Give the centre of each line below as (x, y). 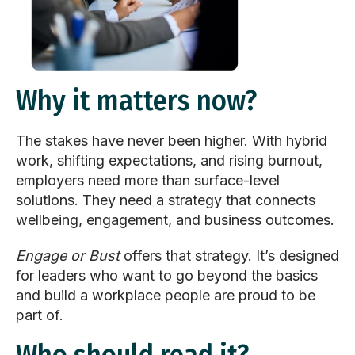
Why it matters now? (139, 101)
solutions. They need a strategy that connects (166, 200)
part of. (40, 315)
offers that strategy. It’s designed (229, 256)
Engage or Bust (68, 256)
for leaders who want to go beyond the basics (167, 276)
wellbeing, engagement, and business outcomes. (175, 220)
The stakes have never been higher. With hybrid (172, 141)
